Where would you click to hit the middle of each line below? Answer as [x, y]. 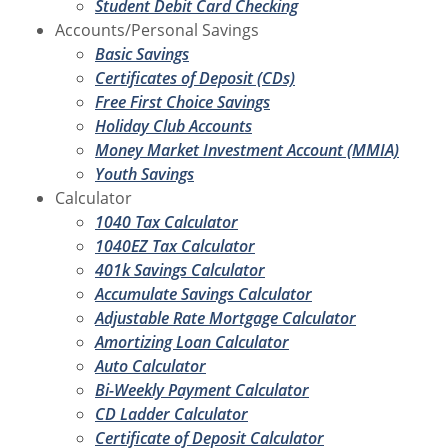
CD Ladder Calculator [171, 413]
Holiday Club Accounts [173, 125]
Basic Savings [142, 53]
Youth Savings [144, 173]
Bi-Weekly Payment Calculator [202, 389]
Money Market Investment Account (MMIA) [247, 149]
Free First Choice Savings [182, 101]
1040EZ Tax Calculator [175, 245]
